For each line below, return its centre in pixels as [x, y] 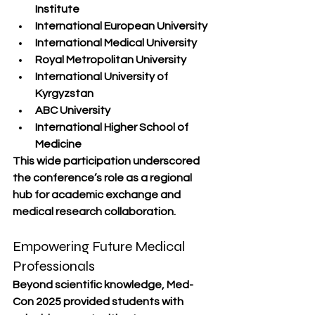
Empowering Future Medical [100, 246]
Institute [57, 9]
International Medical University [116, 43]
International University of [103, 77]
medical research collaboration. [94, 212]
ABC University [73, 110]
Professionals [54, 266]
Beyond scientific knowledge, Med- [103, 285]
